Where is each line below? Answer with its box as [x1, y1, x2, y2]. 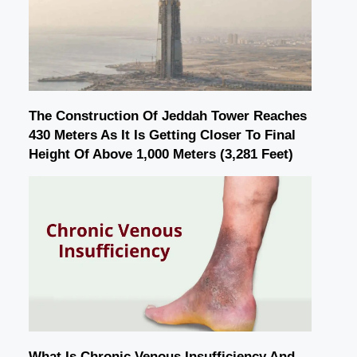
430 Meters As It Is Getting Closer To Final [29, 127, 296, 143]
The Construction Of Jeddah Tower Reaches [29, 108, 307, 124]
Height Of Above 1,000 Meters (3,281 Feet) [29, 146, 293, 162]
